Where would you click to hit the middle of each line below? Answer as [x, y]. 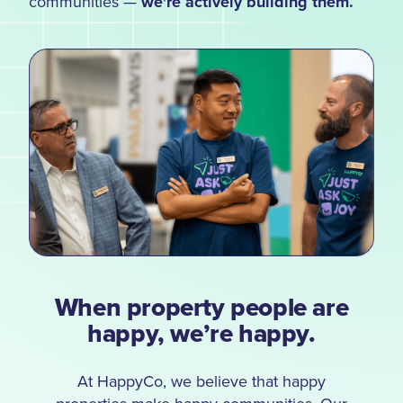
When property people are [201, 308]
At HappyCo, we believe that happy [201, 381]
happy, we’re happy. [201, 334]
